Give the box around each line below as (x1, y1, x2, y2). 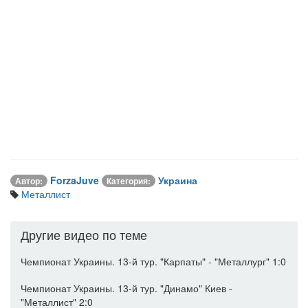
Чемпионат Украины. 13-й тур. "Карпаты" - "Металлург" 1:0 (21, 254, 286, 268)
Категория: (107, 175, 151, 187)
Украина (158, 173, 197, 187)
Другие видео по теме (21, 225, 147, 243)
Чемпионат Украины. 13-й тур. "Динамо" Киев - (21, 281, 232, 295)
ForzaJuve (50, 173, 99, 187)
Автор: (15, 175, 43, 187)
